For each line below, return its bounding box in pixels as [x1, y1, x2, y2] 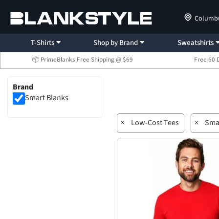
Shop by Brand [93, 38, 138, 48]
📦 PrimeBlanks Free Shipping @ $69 [32, 55, 133, 64]
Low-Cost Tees [131, 117, 179, 128]
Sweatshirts [177, 38, 214, 48]
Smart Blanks [25, 92, 68, 104]
